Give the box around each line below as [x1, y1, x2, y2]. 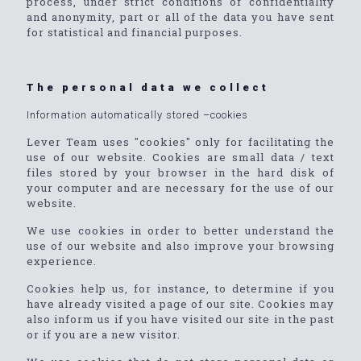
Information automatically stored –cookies [27, 109, 248, 121]
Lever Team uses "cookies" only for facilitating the [27, 135, 334, 149]
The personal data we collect [27, 81, 269, 93]
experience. [27, 254, 97, 268]
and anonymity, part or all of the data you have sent [27, 10, 334, 24]
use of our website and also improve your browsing [27, 239, 334, 253]
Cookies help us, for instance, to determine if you [27, 281, 334, 296]
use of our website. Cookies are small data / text [27, 150, 334, 164]
